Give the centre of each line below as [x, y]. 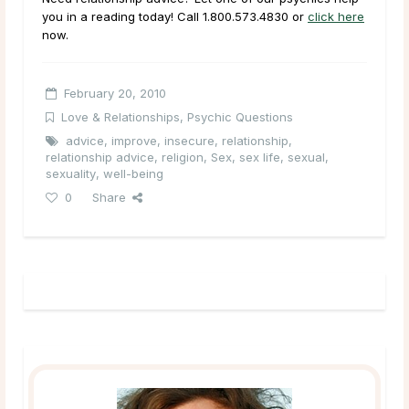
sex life [260, 157]
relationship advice [100, 157]
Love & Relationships [121, 116]
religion [183, 157]
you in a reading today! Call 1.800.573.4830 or [175, 16]
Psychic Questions [240, 116]
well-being [133, 173]
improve [134, 140]
